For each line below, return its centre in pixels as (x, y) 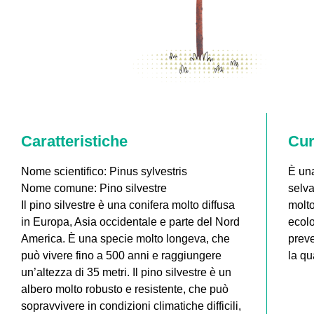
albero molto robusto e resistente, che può (125, 289)
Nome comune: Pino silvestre (94, 188)
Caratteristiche (74, 141)
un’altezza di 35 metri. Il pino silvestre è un (126, 272)
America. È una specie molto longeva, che (125, 238)
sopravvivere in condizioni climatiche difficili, (131, 306)
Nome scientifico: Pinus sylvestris (104, 171)
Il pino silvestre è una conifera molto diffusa (128, 205)
